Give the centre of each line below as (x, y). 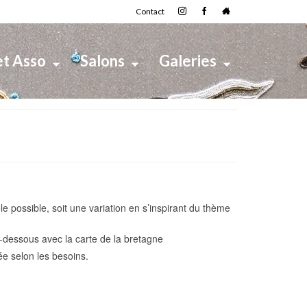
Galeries (188, 61)
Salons (102, 61)
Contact (150, 11)
